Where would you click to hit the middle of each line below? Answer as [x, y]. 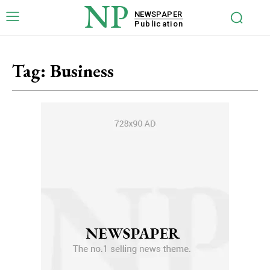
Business [82, 71]
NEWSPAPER [158, 14]
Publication [159, 24]
